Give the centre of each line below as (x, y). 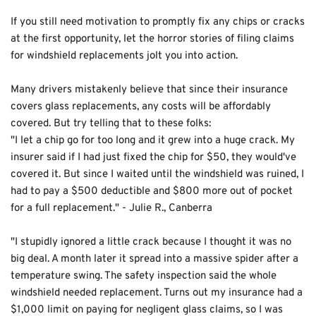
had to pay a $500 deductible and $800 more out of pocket (152, 191)
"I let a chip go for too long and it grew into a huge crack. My (153, 140)
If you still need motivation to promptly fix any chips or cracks (158, 22)
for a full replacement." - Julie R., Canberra (111, 208)
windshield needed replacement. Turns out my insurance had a (157, 293)
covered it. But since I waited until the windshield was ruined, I (157, 174)
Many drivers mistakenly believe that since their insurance (149, 90)
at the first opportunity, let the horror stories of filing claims (152, 39)
